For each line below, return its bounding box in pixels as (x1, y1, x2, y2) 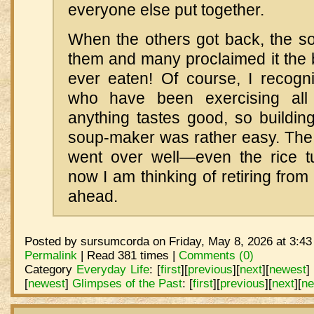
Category (24, 261, 76, 276)
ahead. (67, 186, 118, 205)
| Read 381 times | (76, 247, 179, 262)
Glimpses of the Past (71, 275, 182, 290)
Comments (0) (178, 247, 254, 262)
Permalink (24, 247, 77, 262)
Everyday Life (76, 261, 149, 276)
